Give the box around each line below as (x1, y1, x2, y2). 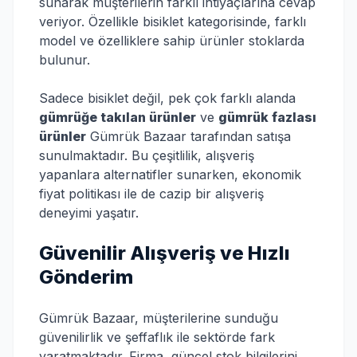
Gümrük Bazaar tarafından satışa (86, 128, 291, 144)
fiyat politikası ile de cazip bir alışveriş (39, 186, 264, 202)
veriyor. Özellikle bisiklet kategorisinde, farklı (39, 14, 306, 29)
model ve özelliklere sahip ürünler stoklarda (39, 33, 304, 49)
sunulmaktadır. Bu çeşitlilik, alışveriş (39, 147, 254, 163)
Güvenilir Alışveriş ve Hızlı (39, 241, 290, 265)
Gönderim (39, 265, 133, 288)
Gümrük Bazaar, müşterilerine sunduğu (39, 310, 278, 326)
